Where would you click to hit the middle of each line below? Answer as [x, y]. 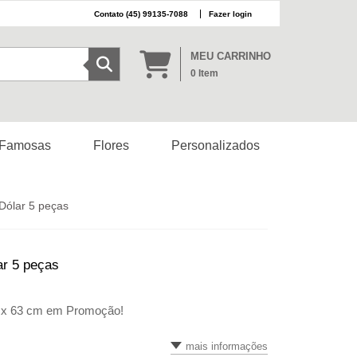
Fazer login [230, 14]
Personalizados [215, 145]
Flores [112, 145]
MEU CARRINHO [230, 56]
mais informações [227, 346]
